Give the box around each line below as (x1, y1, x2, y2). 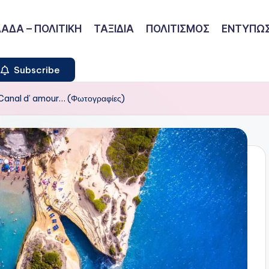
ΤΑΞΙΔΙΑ (94, 22, 134, 35)
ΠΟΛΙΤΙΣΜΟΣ (146, 22, 210, 35)
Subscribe (11, 64, 60, 76)
